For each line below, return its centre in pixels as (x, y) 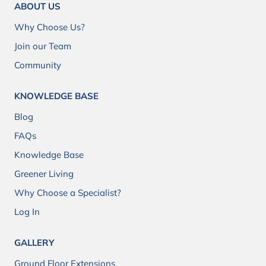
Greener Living (44, 174)
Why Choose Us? (50, 27)
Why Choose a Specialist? (68, 193)
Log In (27, 212)
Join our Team (43, 46)
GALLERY (34, 243)
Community (38, 65)
